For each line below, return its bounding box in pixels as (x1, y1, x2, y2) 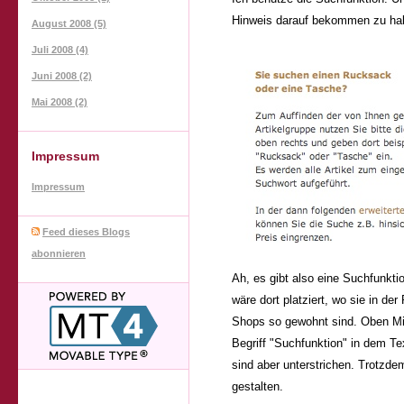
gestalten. (232, 380, 283, 394)
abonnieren (32, 247, 86, 259)
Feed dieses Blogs (42, 225, 130, 237)
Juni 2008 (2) (32, 69, 92, 81)
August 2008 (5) (32, 17, 106, 29)
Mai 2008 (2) (32, 96, 87, 107)
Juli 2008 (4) (32, 43, 88, 55)
